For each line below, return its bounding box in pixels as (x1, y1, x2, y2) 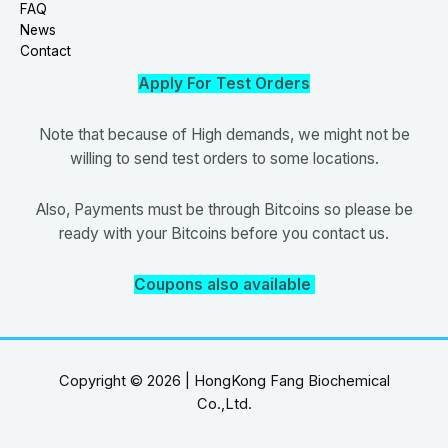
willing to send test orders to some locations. (69, 148, 379, 168)
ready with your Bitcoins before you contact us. (59, 223, 389, 243)
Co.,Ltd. (196, 395, 252, 414)
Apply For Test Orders (138, 73, 310, 93)
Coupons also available (133, 275, 315, 295)
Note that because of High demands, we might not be (38, 124, 410, 144)
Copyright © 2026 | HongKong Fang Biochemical (58, 372, 390, 391)
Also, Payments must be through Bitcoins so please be (35, 199, 413, 219)
